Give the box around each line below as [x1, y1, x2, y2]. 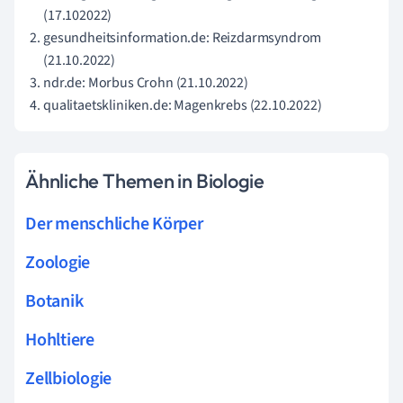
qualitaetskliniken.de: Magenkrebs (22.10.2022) [43, 94, 322, 115]
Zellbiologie [25, 365, 112, 391]
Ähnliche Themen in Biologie [25, 167, 265, 193]
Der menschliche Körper [25, 210, 203, 237]
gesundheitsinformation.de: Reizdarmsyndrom [43, 27, 322, 48]
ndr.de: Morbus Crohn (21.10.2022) [43, 72, 248, 93]
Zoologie [25, 249, 91, 275]
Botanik [25, 288, 84, 314]
